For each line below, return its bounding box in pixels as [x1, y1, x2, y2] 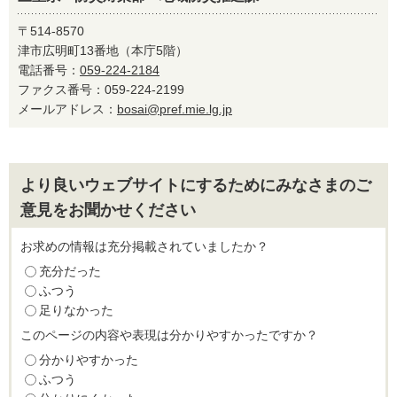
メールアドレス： [18, 102, 117, 116]
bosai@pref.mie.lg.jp [117, 102, 232, 116]
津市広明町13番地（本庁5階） [18, 43, 188, 58]
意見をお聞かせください [20, 201, 196, 219]
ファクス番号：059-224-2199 [18, 82, 197, 97]
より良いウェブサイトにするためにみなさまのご [20, 176, 371, 194]
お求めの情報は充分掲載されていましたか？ [20, 239, 269, 253]
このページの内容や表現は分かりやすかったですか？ [20, 328, 318, 342]
